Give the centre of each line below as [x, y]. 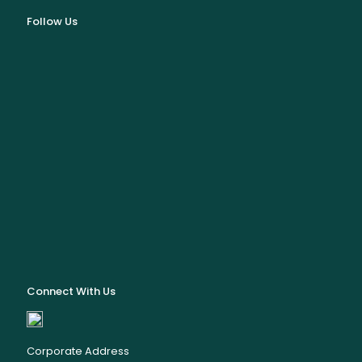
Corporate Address [78, 351]
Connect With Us [71, 291]
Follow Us [52, 21]
